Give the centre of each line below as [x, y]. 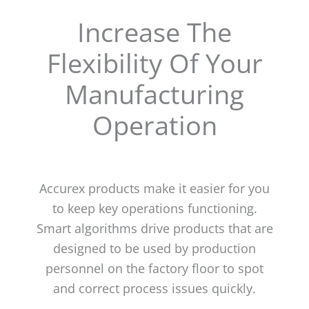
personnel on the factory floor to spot [154, 268]
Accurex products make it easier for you [154, 188]
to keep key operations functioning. [154, 208]
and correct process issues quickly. [154, 288]
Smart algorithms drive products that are [154, 228]
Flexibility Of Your [154, 62]
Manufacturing [154, 93]
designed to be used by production [154, 248]
